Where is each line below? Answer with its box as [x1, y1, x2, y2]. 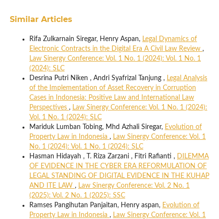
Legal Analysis [166, 74, 207, 82]
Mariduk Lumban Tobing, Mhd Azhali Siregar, [29, 123, 165, 131]
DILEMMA [176, 153, 209, 160]
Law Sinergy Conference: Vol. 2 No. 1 [78, 182, 190, 189]
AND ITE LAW [29, 182, 75, 189]
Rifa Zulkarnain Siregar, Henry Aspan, [29, 35, 142, 43]
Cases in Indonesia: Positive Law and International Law [29, 94, 194, 101]
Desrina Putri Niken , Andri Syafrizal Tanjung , [29, 74, 167, 82]
